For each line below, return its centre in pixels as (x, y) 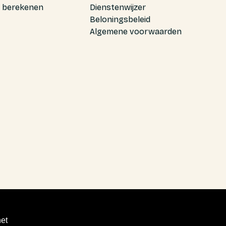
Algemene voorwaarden (135, 32)
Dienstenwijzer (118, 7)
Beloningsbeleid (120, 19)
